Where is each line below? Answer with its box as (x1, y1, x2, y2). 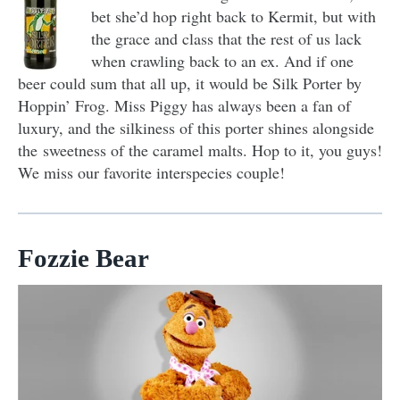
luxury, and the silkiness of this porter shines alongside (18, 116, 374, 138)
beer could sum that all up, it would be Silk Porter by (18, 71, 362, 94)
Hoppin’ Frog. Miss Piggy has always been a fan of (18, 94, 351, 116)
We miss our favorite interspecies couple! (18, 161, 285, 183)
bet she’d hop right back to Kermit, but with (91, 4, 376, 27)
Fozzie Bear (18, 243, 149, 272)
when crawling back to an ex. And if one (91, 49, 354, 71)
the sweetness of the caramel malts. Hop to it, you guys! (18, 138, 382, 161)
